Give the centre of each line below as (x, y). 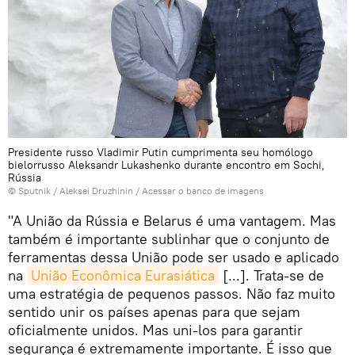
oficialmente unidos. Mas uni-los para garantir (155, 330)
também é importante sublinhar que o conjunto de (169, 239)
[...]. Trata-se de (271, 276)
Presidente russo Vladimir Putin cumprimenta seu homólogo (160, 153)
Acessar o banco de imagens (203, 191)
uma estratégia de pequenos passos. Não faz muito (172, 294)
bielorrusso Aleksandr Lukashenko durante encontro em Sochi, (166, 165)
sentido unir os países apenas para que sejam (154, 312)
